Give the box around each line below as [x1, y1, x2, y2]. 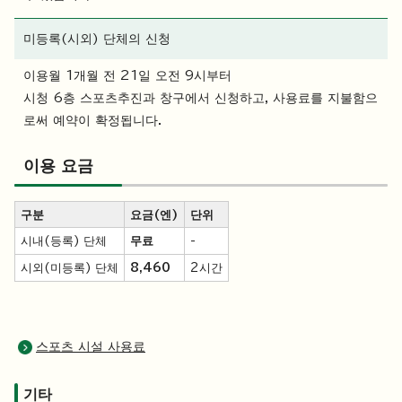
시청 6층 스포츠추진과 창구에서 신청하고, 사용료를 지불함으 [23, 92, 378, 105]
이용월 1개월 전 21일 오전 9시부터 [23, 69, 232, 83]
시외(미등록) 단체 [21, 261, 118, 275]
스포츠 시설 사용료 [36, 340, 145, 354]
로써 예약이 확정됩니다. [23, 114, 162, 127]
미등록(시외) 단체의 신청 [23, 32, 170, 46]
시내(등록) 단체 [21, 234, 107, 248]
